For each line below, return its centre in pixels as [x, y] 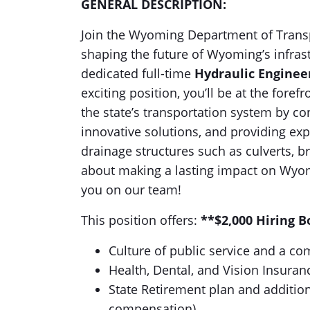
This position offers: [141, 220]
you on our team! [131, 190]
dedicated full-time [138, 73]
